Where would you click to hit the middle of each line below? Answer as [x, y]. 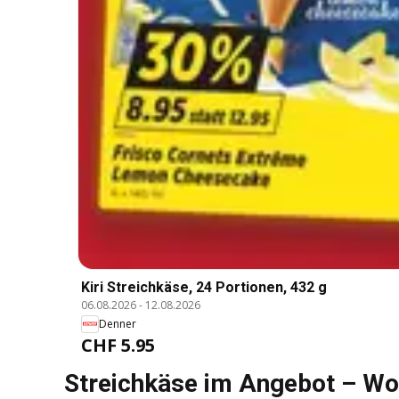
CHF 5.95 [118, 345]
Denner [118, 324]
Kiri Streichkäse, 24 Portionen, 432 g [204, 287]
